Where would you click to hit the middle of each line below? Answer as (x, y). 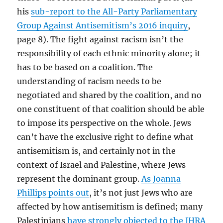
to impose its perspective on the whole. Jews (104, 123)
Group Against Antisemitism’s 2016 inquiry (103, 25)
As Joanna (161, 178)
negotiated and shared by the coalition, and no (110, 95)
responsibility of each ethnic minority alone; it (109, 53)
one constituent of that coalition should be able (111, 109)
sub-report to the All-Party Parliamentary (114, 11)
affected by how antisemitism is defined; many (110, 206)
